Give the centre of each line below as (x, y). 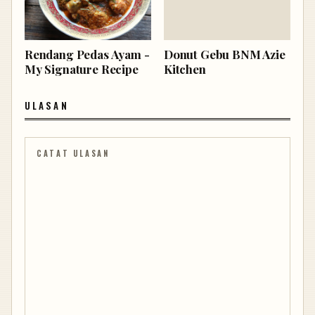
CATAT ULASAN (73, 153)
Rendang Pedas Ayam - (87, 54)
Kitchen (185, 69)
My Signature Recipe (82, 69)
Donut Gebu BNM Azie (225, 54)
